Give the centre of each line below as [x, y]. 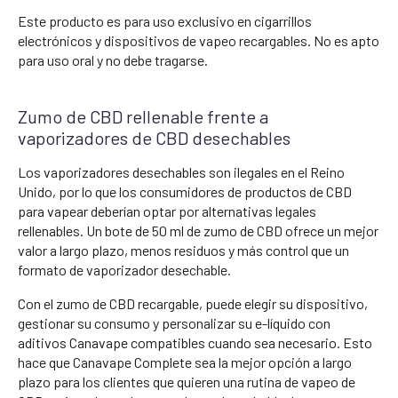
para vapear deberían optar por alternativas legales [167, 211]
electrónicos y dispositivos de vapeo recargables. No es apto [199, 40]
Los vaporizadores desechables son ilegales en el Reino [181, 171]
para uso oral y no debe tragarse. [113, 60]
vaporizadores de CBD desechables [154, 137]
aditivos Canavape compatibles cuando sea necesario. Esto [195, 342]
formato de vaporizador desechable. [124, 269]
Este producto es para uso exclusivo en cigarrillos [165, 20]
